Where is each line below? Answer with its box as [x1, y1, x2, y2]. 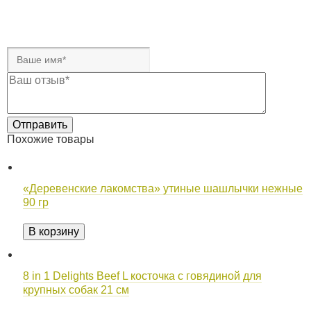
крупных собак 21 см [23, 284, 129, 296]
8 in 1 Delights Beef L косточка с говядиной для [23, 270, 262, 282]
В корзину [28, 226, 79, 237]
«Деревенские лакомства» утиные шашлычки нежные [23, 183, 303, 194]
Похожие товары [7, 133, 94, 145]
